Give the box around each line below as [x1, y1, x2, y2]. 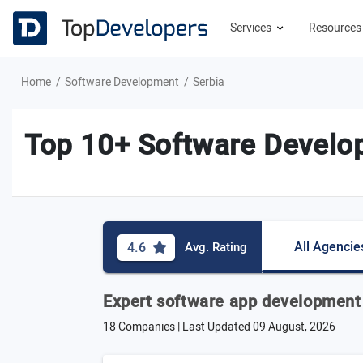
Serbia [193, 74, 224, 91]
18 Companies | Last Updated [103, 318, 253, 335]
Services [230, 19, 274, 36]
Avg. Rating [185, 238, 247, 256]
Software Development [65, 74, 179, 91]
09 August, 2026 [253, 318, 335, 335]
